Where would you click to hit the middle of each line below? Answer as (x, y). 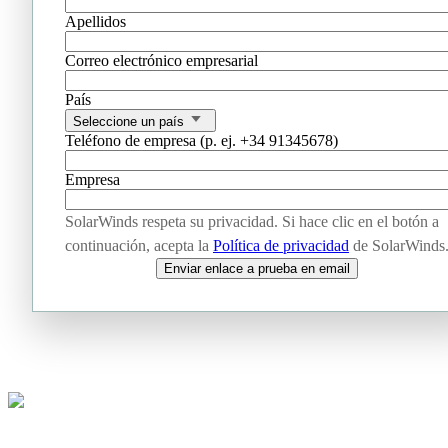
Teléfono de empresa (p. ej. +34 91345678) (201, 140)
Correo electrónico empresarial (161, 60)
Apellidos (95, 21)
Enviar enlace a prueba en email (257, 268)
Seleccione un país (128, 121)
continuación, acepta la (139, 245)
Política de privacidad (281, 245)
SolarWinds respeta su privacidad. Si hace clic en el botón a (252, 221)
